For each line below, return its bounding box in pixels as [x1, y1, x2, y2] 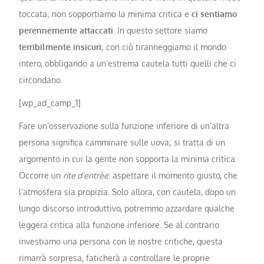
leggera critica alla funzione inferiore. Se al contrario [19, 220, 220, 230]
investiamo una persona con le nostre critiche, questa [19, 236, 223, 247]
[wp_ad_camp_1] [19, 97, 81, 108]
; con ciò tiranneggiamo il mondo [101, 41, 227, 52]
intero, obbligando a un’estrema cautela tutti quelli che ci [19, 58, 237, 68]
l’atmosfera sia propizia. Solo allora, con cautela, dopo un [19, 187, 236, 197]
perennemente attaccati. [19, 25, 115, 35]
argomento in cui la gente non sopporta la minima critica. [19, 154, 237, 164]
